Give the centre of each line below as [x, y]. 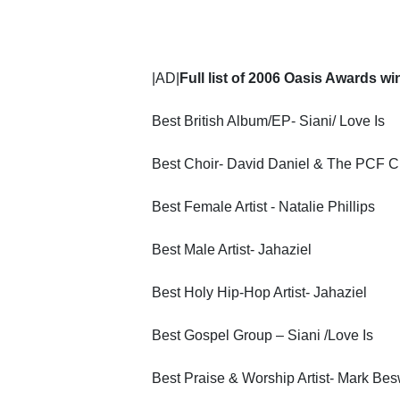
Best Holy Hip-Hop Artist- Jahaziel [259, 292]
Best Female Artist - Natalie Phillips [263, 206]
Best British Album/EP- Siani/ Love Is [268, 121]
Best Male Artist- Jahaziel [231, 249]
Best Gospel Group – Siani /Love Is [262, 335]
